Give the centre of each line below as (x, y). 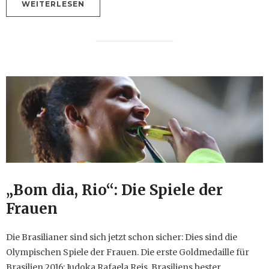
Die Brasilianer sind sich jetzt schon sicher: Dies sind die (122, 237)
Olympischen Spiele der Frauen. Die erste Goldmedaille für (128, 252)
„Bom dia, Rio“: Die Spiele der (114, 190)
